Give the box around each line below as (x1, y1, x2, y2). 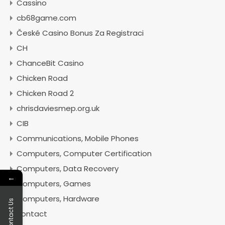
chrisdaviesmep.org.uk (17, 103, 99, 114)
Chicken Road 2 (17, 88, 74, 98)
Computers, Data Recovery (17, 163, 119, 174)
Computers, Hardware (17, 193, 99, 204)
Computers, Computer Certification (17, 148, 152, 159)
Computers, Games (17, 178, 91, 189)
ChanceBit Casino (17, 58, 84, 68)
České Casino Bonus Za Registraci (17, 28, 144, 38)
